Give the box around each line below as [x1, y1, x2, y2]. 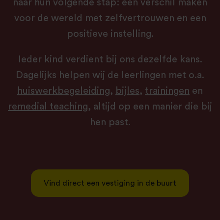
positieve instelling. [66, 29, 154, 39]
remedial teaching [8, 102, 88, 112]
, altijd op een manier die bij [88, 102, 212, 112]
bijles [115, 86, 139, 96]
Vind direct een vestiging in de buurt [44, 179, 176, 188]
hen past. [89, 117, 131, 128]
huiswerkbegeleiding [17, 86, 110, 96]
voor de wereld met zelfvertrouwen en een [14, 13, 206, 24]
